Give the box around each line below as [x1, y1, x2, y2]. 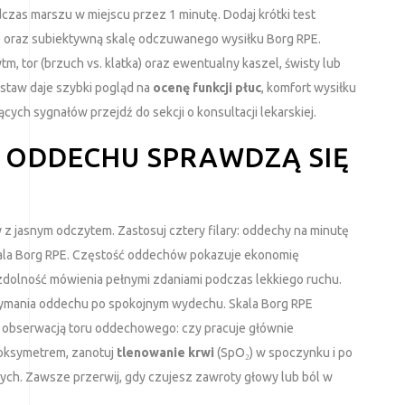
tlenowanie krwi [117, 344, 214, 360]
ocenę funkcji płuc [153, 80, 261, 95]
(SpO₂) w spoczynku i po [214, 344, 353, 360]
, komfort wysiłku [261, 80, 356, 95]
